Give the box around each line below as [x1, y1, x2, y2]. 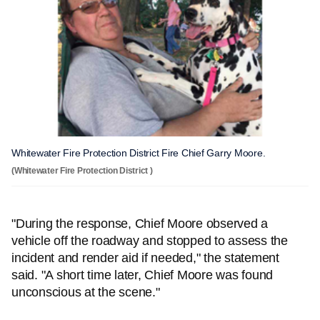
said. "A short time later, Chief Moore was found [11, 268, 273, 282]
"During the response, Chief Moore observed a [11, 216, 268, 231]
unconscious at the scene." [11, 285, 160, 299]
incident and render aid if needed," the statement [11, 251, 279, 265]
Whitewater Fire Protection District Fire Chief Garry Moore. [11, 147, 266, 159]
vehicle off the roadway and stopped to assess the [11, 234, 288, 248]
